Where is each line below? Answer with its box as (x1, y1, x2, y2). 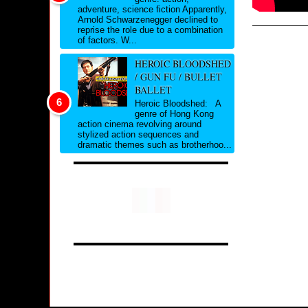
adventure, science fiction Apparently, (78, 4, 227, 15)
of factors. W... (78, 35, 137, 46)
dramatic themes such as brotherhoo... (78, 139, 232, 150)
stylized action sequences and (78, 129, 199, 140)
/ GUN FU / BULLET (134, 70, 222, 84)
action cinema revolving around (78, 118, 201, 129)
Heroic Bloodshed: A (134, 98, 221, 109)
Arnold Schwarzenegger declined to (78, 14, 218, 25)
